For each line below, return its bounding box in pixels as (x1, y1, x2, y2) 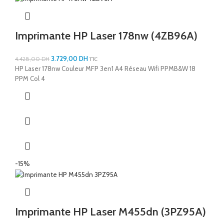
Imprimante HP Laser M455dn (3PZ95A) (15, 204, 206, 218)
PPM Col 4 (15, 74, 45, 83)
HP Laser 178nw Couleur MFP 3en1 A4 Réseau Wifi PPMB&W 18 (15, 64, 195, 73)
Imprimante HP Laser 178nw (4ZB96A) (15, 29, 197, 43)
